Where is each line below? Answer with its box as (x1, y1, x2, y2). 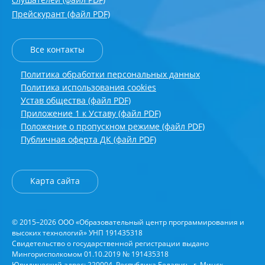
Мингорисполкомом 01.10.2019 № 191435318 (12, 249, 169, 260)
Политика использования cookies (21, 82, 156, 93)
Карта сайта (30, 175, 80, 187)
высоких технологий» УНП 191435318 (12, 228, 143, 238)
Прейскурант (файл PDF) (12, 8, 110, 20)
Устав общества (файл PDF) (21, 95, 131, 106)
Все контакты (30, 44, 85, 56)
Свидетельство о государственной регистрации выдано (12, 238, 209, 249)
